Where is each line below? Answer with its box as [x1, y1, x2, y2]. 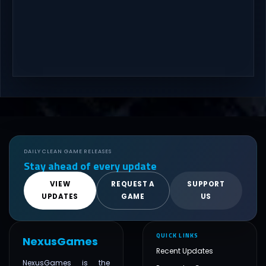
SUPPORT [187, 179, 225, 189]
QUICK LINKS [156, 230, 199, 240]
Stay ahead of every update [24, 157, 157, 175]
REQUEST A [111, 179, 155, 189]
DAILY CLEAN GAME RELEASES [24, 147, 112, 156]
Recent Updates [156, 246, 213, 256]
